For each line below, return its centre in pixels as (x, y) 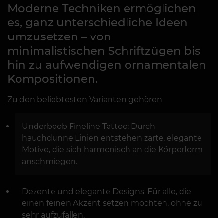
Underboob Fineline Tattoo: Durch (89, 127)
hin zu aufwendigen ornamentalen (107, 65)
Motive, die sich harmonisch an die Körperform (112, 150)
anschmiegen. (50, 162)
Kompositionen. (53, 79)
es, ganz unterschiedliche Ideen (98, 23)
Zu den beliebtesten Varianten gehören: (85, 100)
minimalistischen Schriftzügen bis (104, 51)
